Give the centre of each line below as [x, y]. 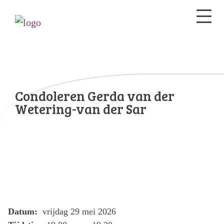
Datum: [24, 211]
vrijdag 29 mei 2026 [78, 211]
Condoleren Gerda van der [95, 96]
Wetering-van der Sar [81, 109]
